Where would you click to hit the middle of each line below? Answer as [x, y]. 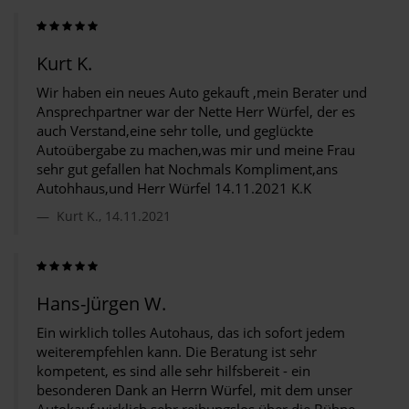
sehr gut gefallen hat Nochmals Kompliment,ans [187, 169]
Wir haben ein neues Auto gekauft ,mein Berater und [202, 92]
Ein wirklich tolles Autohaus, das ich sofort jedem [191, 332]
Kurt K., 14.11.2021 [112, 216]
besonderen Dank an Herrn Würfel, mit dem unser [194, 390]
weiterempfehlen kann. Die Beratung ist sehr [177, 351]
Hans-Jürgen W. [101, 304]
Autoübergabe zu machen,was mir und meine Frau [196, 150]
